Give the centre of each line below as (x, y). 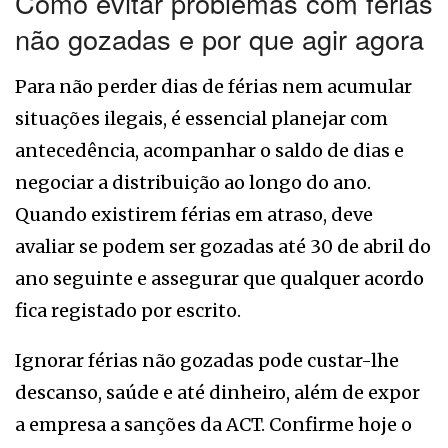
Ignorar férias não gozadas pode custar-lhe (207, 360)
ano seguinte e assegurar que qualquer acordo (219, 278)
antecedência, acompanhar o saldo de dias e (209, 150)
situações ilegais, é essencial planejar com (201, 118)
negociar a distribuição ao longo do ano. (193, 182)
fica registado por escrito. (128, 310)
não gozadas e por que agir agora (219, 39)
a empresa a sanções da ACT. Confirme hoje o (213, 424)
